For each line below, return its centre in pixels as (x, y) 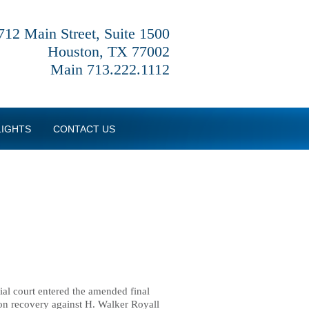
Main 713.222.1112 (110, 69)
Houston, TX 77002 (109, 51)
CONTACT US (84, 129)
